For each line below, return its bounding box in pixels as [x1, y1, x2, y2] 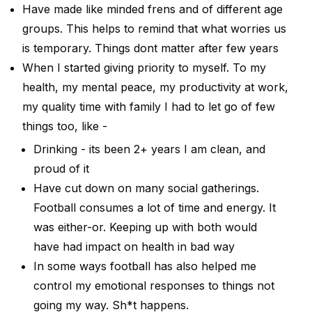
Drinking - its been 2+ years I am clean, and [33, 141, 265, 156]
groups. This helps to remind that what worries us [22, 22, 286, 36]
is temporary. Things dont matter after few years [22, 41, 279, 55]
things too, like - [22, 119, 107, 133]
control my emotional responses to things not [33, 278, 274, 292]
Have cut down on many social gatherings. [33, 180, 259, 195]
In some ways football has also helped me [33, 258, 256, 273]
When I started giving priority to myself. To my [22, 61, 266, 75]
